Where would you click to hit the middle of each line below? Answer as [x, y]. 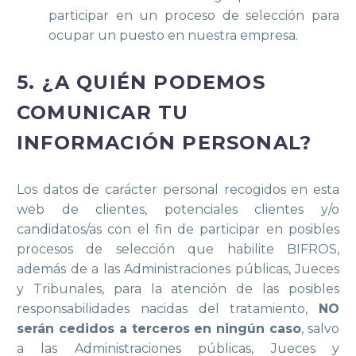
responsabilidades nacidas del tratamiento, [168, 308]
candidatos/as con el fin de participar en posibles [178, 229]
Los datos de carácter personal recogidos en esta [178, 189]
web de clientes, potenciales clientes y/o [178, 209]
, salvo [321, 328]
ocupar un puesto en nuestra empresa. [173, 36]
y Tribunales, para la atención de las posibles [178, 288]
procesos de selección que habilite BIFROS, [178, 249]
